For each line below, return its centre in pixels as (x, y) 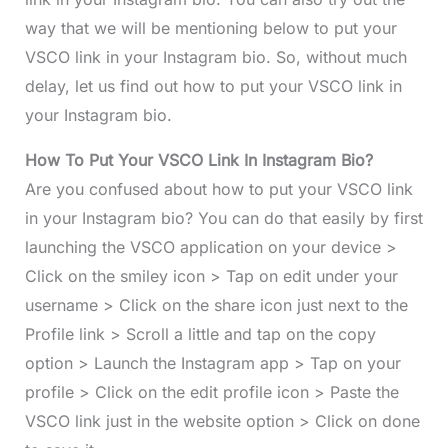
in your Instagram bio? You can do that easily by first (223, 218)
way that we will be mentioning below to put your (210, 28)
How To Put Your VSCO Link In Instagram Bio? (198, 160)
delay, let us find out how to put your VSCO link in (213, 86)
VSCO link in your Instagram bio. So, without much (215, 57)
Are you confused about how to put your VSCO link (218, 189)
